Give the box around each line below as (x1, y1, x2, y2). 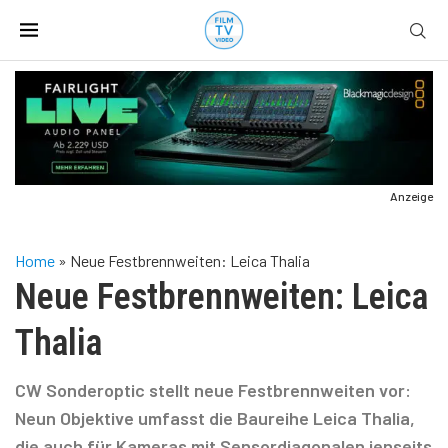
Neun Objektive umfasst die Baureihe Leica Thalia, (15, 406, 415, 429)
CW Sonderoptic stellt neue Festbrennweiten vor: (15, 378, 411, 401)
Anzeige (390, 188, 433, 203)
